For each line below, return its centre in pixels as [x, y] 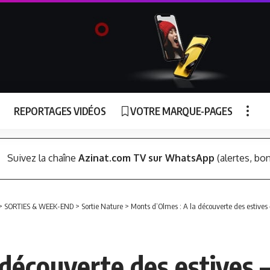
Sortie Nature [102, 206]
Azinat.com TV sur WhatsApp [146, 158]
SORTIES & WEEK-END [39, 206]
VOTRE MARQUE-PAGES [181, 111]
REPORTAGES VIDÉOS [60, 111]
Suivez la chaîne [42, 158]
